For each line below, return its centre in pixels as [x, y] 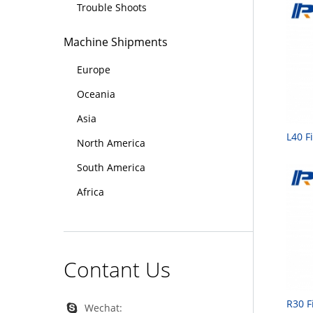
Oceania [96, 94]
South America [111, 168]
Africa [91, 192]
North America [111, 143]
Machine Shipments [115, 42]
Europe [94, 70]
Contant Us [117, 269]
